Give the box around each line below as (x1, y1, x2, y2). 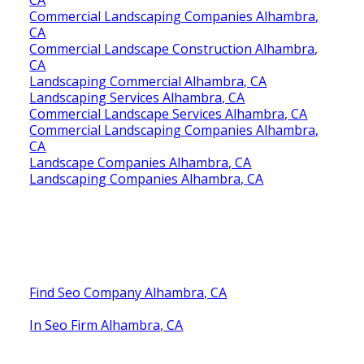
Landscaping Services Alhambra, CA (29, 88, 245, 106)
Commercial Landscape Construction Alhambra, (29, 39, 318, 58)
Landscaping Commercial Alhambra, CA (29, 71, 267, 90)
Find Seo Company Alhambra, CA (29, 283, 227, 301)
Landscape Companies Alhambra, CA (29, 153, 252, 171)
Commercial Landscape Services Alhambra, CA (29, 104, 308, 123)
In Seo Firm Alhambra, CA (29, 315, 184, 334)
